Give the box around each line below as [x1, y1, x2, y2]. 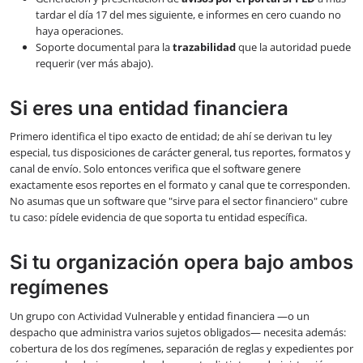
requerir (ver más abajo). [36, 55, 153, 70]
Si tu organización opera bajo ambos [10, 250, 353, 275]
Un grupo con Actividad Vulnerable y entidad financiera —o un [10, 309, 310, 324]
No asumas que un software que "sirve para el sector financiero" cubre [10, 194, 348, 209]
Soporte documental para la [36, 39, 173, 54]
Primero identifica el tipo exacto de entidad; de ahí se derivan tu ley [10, 129, 332, 144]
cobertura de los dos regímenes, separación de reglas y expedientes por [10, 341, 353, 357]
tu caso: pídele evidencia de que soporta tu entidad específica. [10, 210, 307, 225]
